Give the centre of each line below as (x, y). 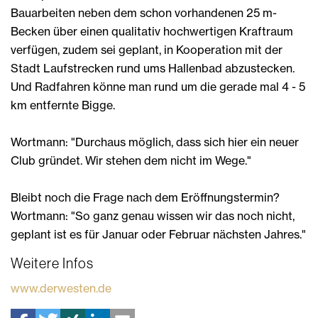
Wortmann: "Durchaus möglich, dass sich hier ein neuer (155, 142)
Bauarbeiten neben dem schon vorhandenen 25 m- (144, 12)
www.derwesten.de (61, 288)
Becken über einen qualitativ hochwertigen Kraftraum (152, 31)
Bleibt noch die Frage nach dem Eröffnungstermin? (145, 197)
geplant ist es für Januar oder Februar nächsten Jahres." (158, 234)
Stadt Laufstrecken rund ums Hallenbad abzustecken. (153, 68)
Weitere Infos (52, 263)
